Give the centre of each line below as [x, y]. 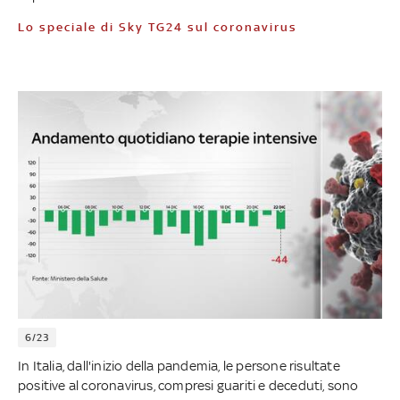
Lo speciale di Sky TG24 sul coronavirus [162, 27]
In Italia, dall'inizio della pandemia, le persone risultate [179, 365]
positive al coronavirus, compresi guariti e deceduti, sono [188, 385]
